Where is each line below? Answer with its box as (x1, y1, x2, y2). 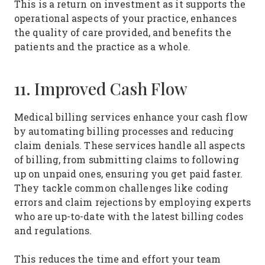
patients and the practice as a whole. (14, 40, 193, 53)
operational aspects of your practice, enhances (14, 12, 237, 24)
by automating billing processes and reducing (14, 125, 234, 137)
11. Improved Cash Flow (14, 77, 188, 100)
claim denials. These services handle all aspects (14, 139, 245, 151)
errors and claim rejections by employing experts (14, 196, 251, 208)
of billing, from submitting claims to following (14, 153, 239, 166)
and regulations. (14, 224, 95, 237)
